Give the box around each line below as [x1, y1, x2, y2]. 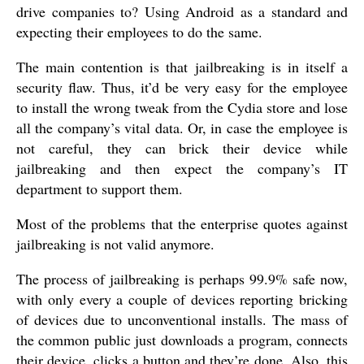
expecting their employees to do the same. [16, 22, 262, 41]
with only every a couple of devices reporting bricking [16, 289, 348, 309]
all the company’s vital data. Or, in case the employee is [16, 118, 348, 137]
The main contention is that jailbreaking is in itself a [16, 57, 348, 76]
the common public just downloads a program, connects [16, 330, 348, 349]
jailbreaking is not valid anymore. [16, 234, 214, 253]
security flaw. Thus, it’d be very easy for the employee [16, 77, 348, 97]
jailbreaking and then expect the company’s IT [16, 158, 348, 178]
